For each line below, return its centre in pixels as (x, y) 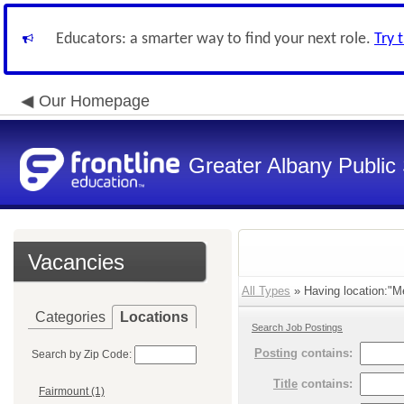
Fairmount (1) (72, 392)
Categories (70, 317)
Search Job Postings (297, 327)
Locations (154, 317)
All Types (266, 291)
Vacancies (76, 262)
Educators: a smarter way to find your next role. (215, 39)
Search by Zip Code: (82, 354)
